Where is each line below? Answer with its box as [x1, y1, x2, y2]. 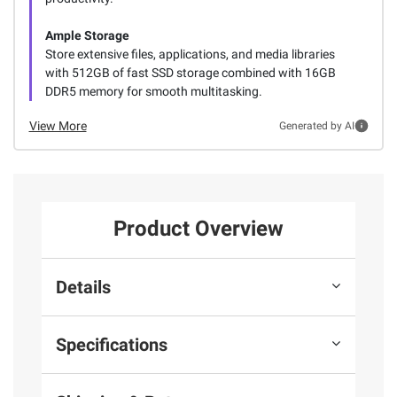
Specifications [56, 333, 167, 355]
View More [28, 118, 87, 133]
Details [56, 276, 111, 298]
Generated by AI [278, 120, 354, 133]
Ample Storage [44, 27, 129, 43]
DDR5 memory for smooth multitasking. [44, 83, 262, 98]
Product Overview [113, 216, 284, 242]
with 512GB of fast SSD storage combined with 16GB [44, 65, 336, 80]
